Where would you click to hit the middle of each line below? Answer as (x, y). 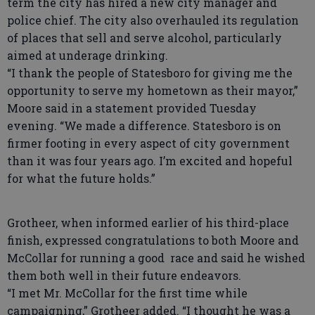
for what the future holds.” (81, 178)
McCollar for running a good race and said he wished (157, 258)
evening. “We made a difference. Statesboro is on (144, 126)
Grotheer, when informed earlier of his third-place (148, 223)
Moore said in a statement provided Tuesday (132, 108)
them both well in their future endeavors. (124, 275)
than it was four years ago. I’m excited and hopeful (150, 161)
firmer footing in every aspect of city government (148, 143)
